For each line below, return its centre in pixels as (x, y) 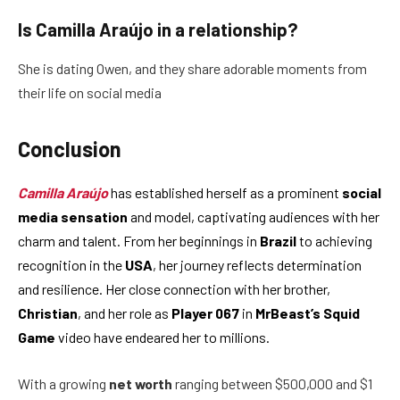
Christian (48, 313)
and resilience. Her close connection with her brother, (174, 289)
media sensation (73, 217)
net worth (141, 383)
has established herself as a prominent (225, 193)
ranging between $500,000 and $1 (272, 383)
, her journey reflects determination (257, 265)
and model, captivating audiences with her (254, 217)
